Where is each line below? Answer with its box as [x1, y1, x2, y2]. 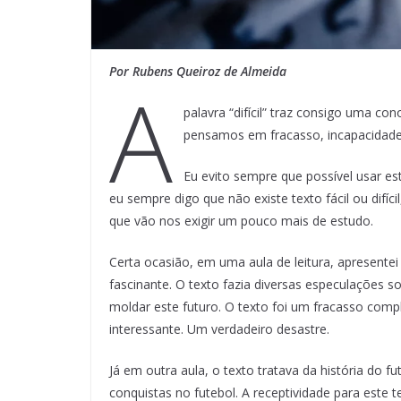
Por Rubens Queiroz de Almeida [109, 62, 286, 80]
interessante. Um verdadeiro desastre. [109, 320, 329, 337]
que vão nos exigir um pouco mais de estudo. [109, 211, 373, 229]
